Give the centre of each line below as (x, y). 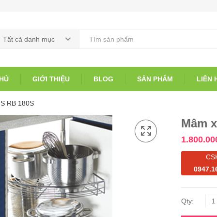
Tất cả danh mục (29, 39)
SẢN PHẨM (155, 79)
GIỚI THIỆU (51, 79)
